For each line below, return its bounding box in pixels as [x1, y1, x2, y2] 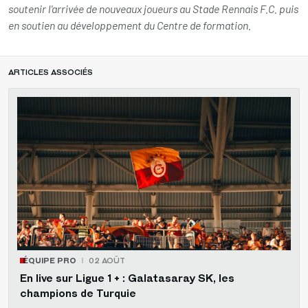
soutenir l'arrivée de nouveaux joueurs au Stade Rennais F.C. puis [8, 1, 298, 15]
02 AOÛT [89, 256, 125, 266]
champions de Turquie [20, 287, 136, 300]
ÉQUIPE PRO [23, 256, 76, 266]
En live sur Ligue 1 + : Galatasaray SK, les [20, 272, 234, 285]
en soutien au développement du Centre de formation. [8, 18, 251, 32]
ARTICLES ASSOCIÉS [8, 67, 93, 77]
